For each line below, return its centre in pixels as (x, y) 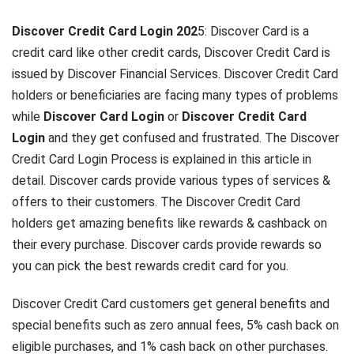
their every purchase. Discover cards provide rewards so (167, 245)
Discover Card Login (104, 117)
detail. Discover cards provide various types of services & (171, 181)
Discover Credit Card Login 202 (105, 31)
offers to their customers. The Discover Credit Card (156, 202)
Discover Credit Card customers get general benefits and (171, 304)
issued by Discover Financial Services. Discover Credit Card (175, 74)
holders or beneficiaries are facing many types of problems (175, 95)
